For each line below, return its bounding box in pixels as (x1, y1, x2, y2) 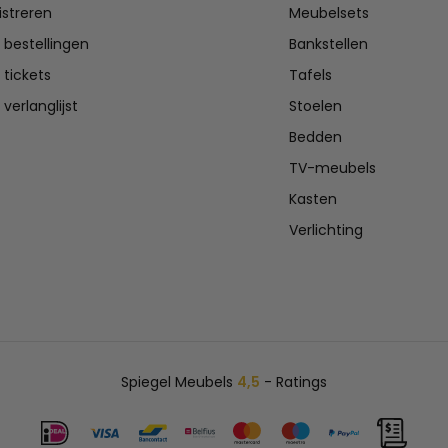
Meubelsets (289, 3, 370, 24)
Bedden (289, 127, 343, 148)
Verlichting (289, 220, 364, 241)
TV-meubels (289, 158, 377, 179)
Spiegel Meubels (120, 372, 237, 393)
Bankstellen (289, 34, 369, 55)
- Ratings (259, 372, 327, 393)
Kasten (289, 189, 338, 210)
